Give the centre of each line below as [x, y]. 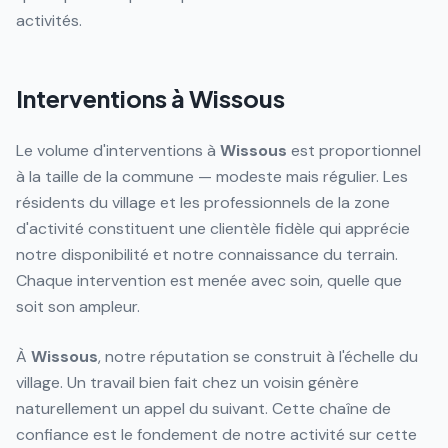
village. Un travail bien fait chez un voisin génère [187, 382]
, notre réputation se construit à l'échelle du [258, 356]
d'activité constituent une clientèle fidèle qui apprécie [213, 228]
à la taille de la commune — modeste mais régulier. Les [212, 176]
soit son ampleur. [78, 306]
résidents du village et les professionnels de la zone [203, 202]
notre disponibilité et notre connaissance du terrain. [207, 254]
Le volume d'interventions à [118, 150]
